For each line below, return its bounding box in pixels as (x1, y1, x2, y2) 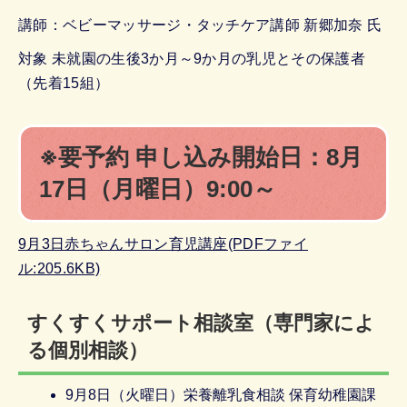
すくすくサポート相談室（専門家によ (27, 311, 375, 334)
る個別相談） (27, 338, 148, 362)
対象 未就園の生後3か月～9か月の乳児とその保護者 (18, 50, 365, 66)
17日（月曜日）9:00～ (39, 174, 276, 203)
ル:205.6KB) (18, 260, 101, 276)
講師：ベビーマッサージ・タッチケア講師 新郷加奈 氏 (18, 16, 382, 33)
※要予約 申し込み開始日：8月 (39, 143, 362, 171)
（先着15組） (18, 74, 110, 91)
